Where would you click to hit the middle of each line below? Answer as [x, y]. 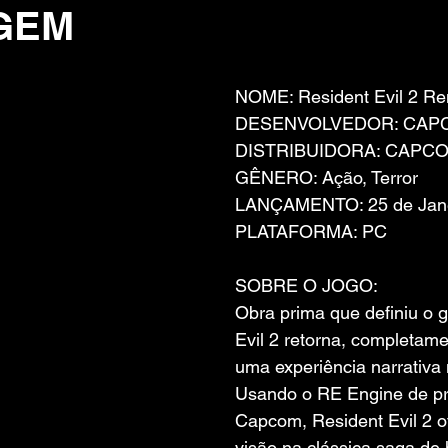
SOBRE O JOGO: [306, 285]
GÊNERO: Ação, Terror [326, 177]
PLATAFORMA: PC [311, 231]
